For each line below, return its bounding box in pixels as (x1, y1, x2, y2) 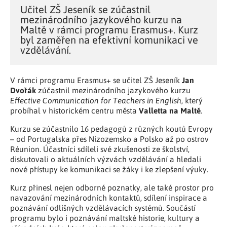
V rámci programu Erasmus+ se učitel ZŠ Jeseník (10, 75, 182, 86)
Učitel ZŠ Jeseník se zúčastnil (20, 3, 150, 16)
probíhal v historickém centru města (10, 105, 139, 116)
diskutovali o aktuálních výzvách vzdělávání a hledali (10, 154, 201, 164)
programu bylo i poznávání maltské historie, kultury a (10, 212, 200, 223)
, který (181, 95, 203, 106)
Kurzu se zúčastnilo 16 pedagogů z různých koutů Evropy (10, 123, 213, 134)
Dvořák (10, 85, 36, 96)
